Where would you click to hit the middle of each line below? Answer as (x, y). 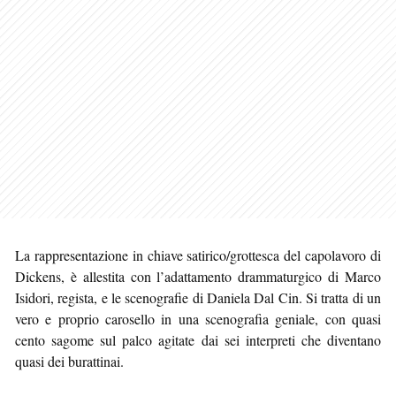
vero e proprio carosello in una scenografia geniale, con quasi (198, 318)
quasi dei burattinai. (69, 361)
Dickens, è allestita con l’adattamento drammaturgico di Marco (198, 276)
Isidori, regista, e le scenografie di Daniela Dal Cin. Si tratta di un (198, 297)
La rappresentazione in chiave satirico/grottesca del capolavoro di (198, 255)
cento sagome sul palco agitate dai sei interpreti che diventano (198, 339)
